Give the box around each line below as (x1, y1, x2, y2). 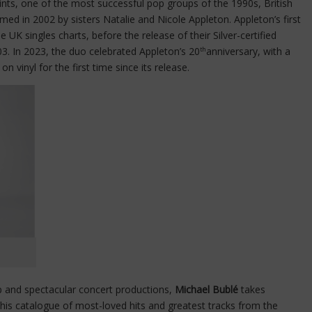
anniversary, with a (206, 45, 290, 58)
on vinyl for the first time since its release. (2, 61, 189, 75)
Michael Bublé (175, 283, 238, 297)
